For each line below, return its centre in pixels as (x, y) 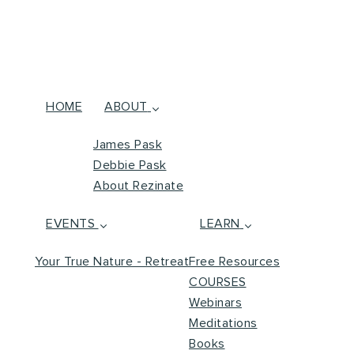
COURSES (218, 282)
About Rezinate (138, 186)
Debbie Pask (130, 165)
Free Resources (234, 262)
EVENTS (70, 224)
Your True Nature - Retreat (112, 262)
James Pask (128, 145)
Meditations (223, 323)
